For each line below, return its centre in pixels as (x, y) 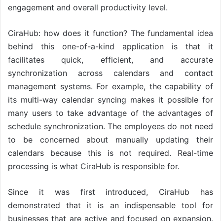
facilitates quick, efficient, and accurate (110, 59)
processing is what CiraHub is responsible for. (94, 166)
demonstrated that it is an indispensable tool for (110, 205)
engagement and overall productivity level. (88, 7)
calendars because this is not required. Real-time (110, 153)
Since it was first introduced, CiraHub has (110, 192)
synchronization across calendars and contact (110, 73)
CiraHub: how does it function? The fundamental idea (110, 33)
